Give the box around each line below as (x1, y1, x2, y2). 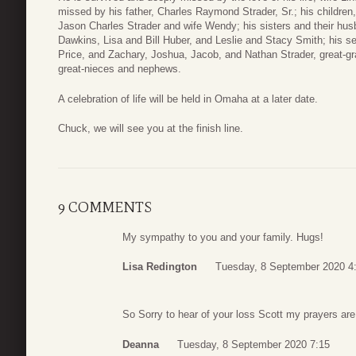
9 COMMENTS (58, 198, 152, 216)
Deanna (122, 338, 159, 350)
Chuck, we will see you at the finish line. (58, 122, 243, 135)
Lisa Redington (122, 261, 197, 273)
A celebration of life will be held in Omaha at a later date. (58, 92, 318, 105)
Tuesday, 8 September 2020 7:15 (177, 338, 330, 350)
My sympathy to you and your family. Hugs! (122, 230, 323, 243)
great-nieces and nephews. (58, 63, 181, 75)
